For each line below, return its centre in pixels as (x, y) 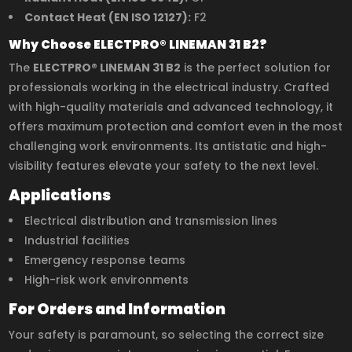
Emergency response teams (105, 260)
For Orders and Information (117, 309)
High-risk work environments (107, 280)
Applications (60, 195)
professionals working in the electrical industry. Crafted (169, 88)
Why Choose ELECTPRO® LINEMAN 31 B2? (138, 44)
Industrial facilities (77, 241)
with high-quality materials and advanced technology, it (171, 107)
